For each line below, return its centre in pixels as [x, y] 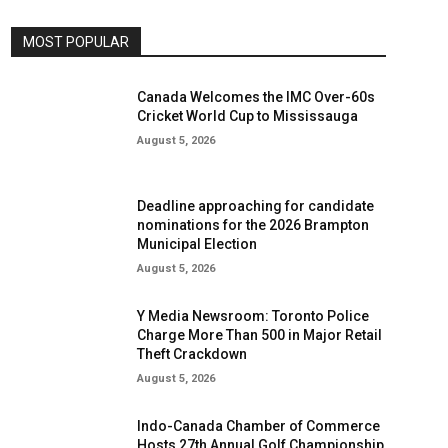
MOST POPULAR [76, 42]
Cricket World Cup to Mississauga [247, 116]
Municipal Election [196, 243]
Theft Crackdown [191, 353]
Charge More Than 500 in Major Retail [259, 334]
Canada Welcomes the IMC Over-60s [255, 97]
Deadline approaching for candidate [255, 205]
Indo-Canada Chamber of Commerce [258, 425]
